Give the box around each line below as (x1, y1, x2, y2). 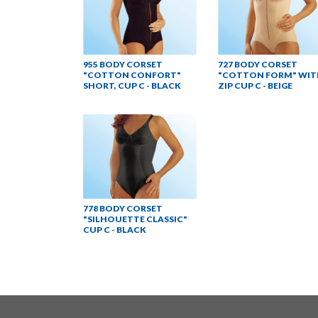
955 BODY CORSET (83, 58, 163, 70)
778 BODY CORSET (83, 203, 163, 214)
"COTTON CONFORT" (83, 69, 181, 80)
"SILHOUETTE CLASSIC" (83, 214, 187, 225)
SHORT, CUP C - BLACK (83, 79, 181, 91)
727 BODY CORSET (218, 58, 297, 70)
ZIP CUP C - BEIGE (218, 79, 292, 91)
